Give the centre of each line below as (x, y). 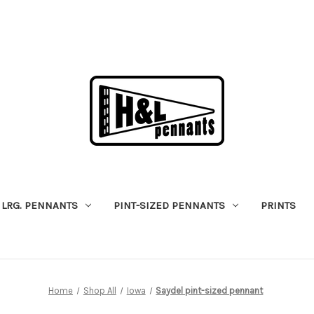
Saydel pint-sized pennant (210, 290)
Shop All (100, 290)
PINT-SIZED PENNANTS (169, 205)
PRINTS (278, 205)
